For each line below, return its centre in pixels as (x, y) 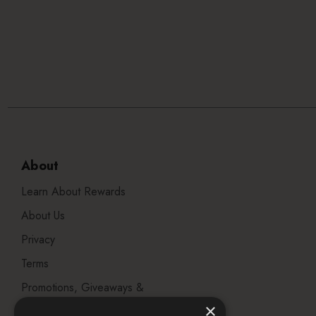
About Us (43, 216)
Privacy (38, 240)
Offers (37, 306)
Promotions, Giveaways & (83, 288)
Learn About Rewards (73, 192)
